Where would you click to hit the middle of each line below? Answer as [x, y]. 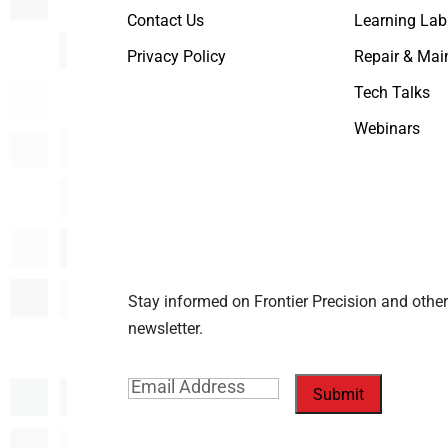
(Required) [203, 387]
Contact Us [166, 20]
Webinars [386, 128]
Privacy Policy [177, 56]
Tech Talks [391, 92]
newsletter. [165, 329]
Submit [338, 394]
